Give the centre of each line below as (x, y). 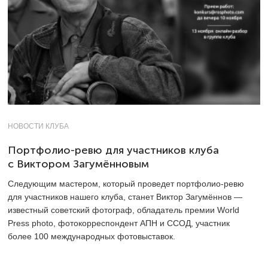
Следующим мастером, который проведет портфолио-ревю (126, 183)
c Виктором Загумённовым (78, 164)
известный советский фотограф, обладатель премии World (124, 210)
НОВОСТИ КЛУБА (38, 126)
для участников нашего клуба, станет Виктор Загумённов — (125, 197)
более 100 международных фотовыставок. (92, 236)
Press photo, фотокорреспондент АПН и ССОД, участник (119, 223)
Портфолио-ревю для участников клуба (113, 150)
